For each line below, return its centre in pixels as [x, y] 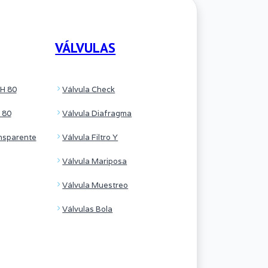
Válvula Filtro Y [90, 137]
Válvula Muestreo [95, 185]
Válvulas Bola [88, 209]
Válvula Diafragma [97, 113]
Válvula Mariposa [95, 161]
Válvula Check [89, 89]
